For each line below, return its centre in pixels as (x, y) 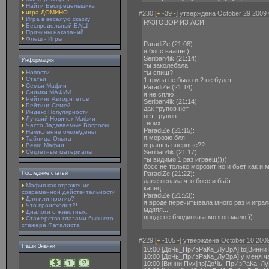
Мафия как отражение (58, 185)
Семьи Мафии (46, 86)
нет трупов (160, 116)
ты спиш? (158, 73)
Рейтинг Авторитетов (57, 99)
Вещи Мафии (45, 145)
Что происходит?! (52, 205)
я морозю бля (164, 138)
